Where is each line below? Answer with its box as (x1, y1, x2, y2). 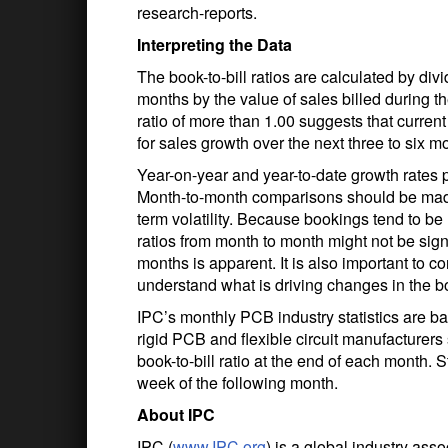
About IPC (137, 402, 215, 426)
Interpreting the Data (137, 32, 292, 56)
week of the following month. (137, 370, 338, 394)
